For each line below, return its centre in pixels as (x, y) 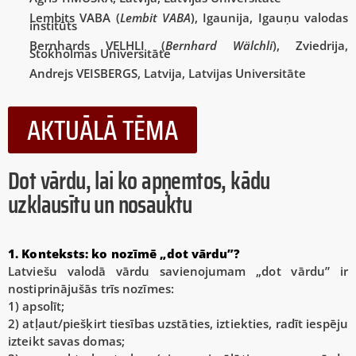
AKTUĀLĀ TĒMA (103, 130)
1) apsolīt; (37, 306)
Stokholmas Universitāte (100, 54)
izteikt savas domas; (66, 341)
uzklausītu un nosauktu (100, 205)
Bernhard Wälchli (219, 46)
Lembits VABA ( (75, 18)
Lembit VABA (155, 18)
